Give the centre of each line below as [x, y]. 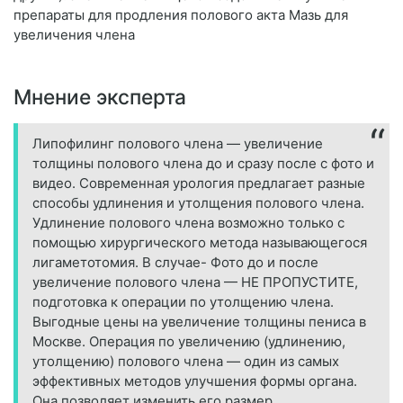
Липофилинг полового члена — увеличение [178, 143]
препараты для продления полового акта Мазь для [181, 14]
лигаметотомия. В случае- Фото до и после [175, 262]
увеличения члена [74, 34]
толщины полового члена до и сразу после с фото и [203, 163]
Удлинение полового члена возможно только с [188, 222]
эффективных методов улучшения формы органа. [195, 381]
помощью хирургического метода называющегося [200, 242]
